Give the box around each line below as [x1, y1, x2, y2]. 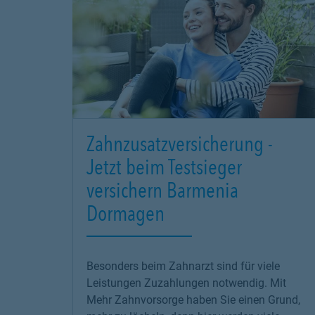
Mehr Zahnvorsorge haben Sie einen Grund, [86, 293, 300, 307]
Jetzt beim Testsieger [86, 154, 242, 179]
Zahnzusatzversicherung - [86, 131, 273, 156]
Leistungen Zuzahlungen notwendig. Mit [86, 276, 286, 290]
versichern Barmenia [86, 177, 238, 202]
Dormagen [86, 200, 165, 226]
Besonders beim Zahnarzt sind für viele [86, 259, 280, 273]
